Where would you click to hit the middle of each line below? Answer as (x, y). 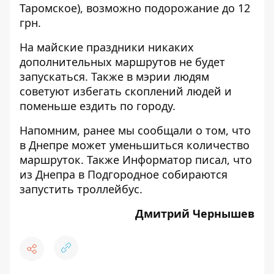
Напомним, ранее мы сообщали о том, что (135, 130)
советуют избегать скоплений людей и (126, 91)
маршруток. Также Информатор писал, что (136, 160)
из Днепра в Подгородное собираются (124, 174)
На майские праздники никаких (107, 47)
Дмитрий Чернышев (195, 213)
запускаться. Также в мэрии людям (114, 76)
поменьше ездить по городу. (98, 106)
